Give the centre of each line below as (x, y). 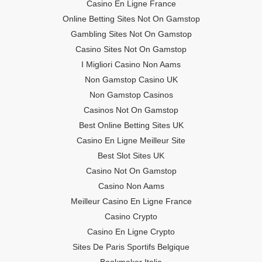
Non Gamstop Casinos (131, 95)
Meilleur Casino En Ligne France (131, 201)
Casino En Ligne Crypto (131, 232)
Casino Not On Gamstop (131, 171)
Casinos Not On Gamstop (131, 110)
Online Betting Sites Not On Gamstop (131, 19)
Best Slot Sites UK (131, 156)
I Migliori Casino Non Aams (131, 64)
